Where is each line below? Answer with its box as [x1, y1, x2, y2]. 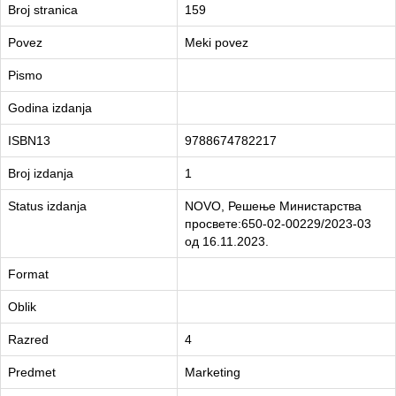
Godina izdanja [8, 101, 92, 116]
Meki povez [185, 35, 248, 50]
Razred [8, 332, 49, 347]
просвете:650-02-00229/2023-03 [185, 217, 371, 232]
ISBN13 [8, 133, 50, 148]
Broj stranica [8, 3, 78, 18]
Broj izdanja [8, 166, 73, 181]
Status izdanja [8, 199, 87, 214]
